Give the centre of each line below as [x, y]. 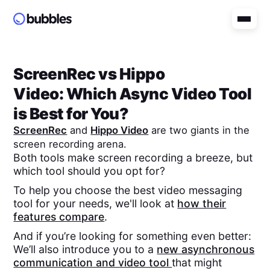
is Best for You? [71, 113]
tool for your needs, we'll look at [96, 203]
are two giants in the [199, 130]
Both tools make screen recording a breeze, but [133, 157]
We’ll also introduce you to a [85, 250]
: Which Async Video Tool [155, 93]
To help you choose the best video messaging [128, 190]
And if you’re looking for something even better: [133, 236]
